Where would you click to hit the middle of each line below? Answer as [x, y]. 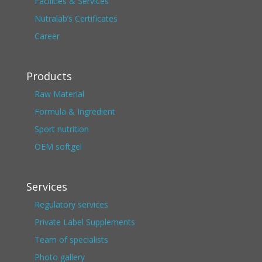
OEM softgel [58, 147]
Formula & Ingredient [75, 112]
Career [47, 36]
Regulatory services [71, 205]
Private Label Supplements [85, 222]
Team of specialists [71, 240]
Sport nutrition [61, 129]
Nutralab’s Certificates [76, 18]
